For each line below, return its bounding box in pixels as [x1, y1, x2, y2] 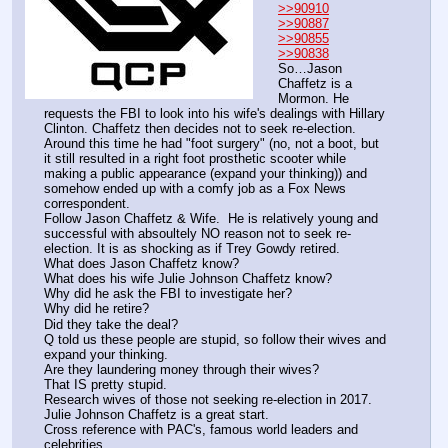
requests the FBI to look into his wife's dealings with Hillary [44, 106, 385, 122]
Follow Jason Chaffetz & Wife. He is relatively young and [44, 211, 378, 227]
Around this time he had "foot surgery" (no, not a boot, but [44, 136, 379, 152]
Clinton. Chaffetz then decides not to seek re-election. [44, 121, 356, 137]
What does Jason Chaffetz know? [44, 256, 239, 272]
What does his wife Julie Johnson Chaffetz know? [44, 271, 332, 287]
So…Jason [278, 61, 342, 77]
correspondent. [44, 196, 130, 212]
